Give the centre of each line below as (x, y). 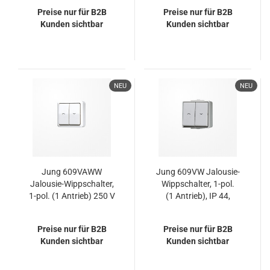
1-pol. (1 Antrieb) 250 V (72, 196)
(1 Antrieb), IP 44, (198, 196)
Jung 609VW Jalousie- (198, 172)
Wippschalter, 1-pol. (198, 184)
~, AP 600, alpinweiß (72, 208)
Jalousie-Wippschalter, (72, 184)
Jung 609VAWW (72, 172)
